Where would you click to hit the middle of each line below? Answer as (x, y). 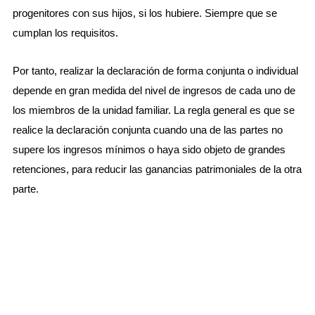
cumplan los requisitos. (65, 33)
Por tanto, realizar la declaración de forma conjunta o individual (155, 71)
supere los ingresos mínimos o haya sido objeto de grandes (149, 150)
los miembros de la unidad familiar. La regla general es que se (153, 110)
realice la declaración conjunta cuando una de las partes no (147, 130)
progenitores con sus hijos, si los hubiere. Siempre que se (144, 13)
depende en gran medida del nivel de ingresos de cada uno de (154, 91)
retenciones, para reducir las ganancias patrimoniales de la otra (157, 169)
